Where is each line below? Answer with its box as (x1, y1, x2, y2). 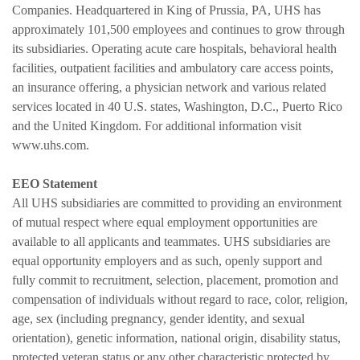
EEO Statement (12, 176, 97, 190)
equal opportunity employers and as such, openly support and (12, 253, 322, 268)
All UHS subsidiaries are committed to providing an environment (12, 195, 342, 210)
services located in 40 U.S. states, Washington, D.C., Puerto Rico (12, 99, 342, 113)
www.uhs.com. (12, 137, 89, 152)
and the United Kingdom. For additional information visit (12, 118, 301, 133)
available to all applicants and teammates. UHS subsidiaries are (12, 234, 330, 248)
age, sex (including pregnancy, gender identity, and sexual (12, 311, 305, 325)
